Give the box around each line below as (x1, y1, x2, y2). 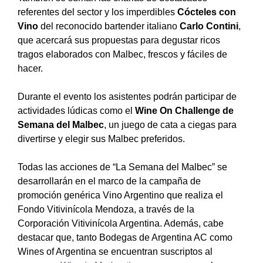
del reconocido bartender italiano (38, 21, 180, 31)
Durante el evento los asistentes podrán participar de (18, 91, 237, 102)
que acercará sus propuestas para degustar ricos (18, 35, 220, 45)
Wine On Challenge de (135, 105, 234, 116)
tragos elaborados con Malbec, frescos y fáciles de (18, 49, 227, 59)
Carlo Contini (180, 21, 238, 31)
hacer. (18, 63, 43, 73)
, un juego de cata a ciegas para (104, 119, 237, 130)
